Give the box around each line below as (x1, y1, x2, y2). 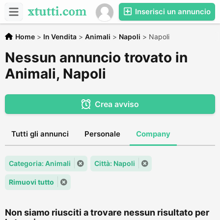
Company (136, 129, 170, 138)
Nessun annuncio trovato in (5, 49, 188, 66)
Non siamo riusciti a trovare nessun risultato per (5, 207, 209, 218)
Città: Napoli (94, 159, 135, 167)
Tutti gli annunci (11, 129, 69, 138)
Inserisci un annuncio (133, 7, 211, 16)
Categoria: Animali (9, 159, 71, 167)
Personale (84, 129, 120, 138)
